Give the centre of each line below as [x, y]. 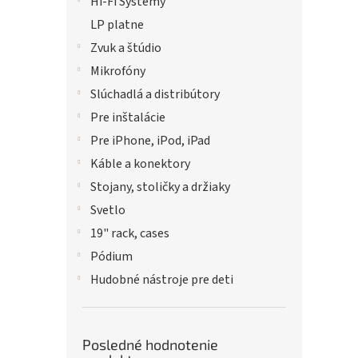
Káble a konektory [140, 164]
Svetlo [108, 210]
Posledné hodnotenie [150, 344]
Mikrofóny [118, 71]
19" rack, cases [130, 233]
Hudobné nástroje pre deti [162, 280]
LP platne [117, 25]
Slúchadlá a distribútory [155, 94]
